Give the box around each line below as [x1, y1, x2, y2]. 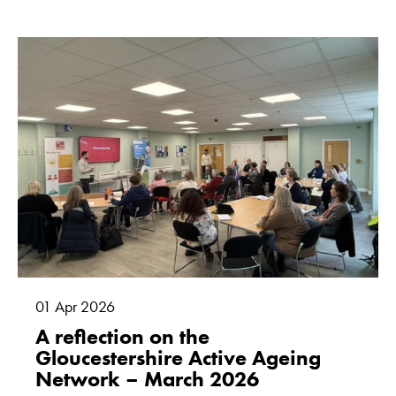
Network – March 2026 [35, 364, 259, 392]
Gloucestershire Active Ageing [35, 343, 321, 371]
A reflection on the [35, 322, 209, 350]
